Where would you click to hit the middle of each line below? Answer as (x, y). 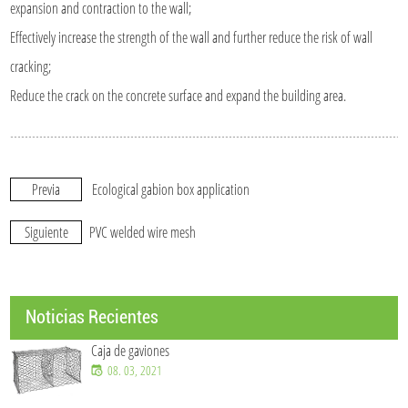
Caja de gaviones (131, 350)
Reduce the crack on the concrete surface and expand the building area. (178, 95)
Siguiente (46, 232)
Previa (46, 189)
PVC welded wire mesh (143, 232)
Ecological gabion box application (171, 189)
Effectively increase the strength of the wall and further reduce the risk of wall (192, 37)
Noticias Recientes (92, 316)
